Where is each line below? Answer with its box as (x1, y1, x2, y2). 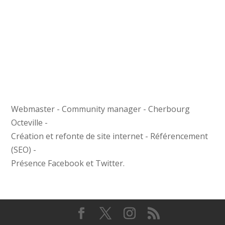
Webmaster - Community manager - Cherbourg (11, 103, 190, 115)
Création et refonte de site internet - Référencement (11, 131, 208, 142)
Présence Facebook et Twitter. (11, 158, 125, 169)
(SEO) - (11, 144, 37, 155)
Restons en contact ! (10, 204, 99, 216)
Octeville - (11, 117, 48, 128)
